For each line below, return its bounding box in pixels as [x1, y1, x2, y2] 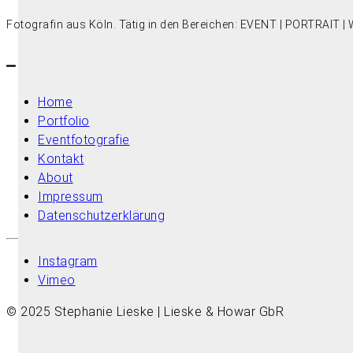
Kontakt [38, 150, 84, 166]
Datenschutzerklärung [38, 207, 165, 223]
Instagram [38, 253, 98, 269]
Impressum [38, 188, 103, 204]
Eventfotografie [38, 132, 130, 147]
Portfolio [38, 113, 90, 128]
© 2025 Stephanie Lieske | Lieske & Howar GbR [6, 303, 284, 319]
